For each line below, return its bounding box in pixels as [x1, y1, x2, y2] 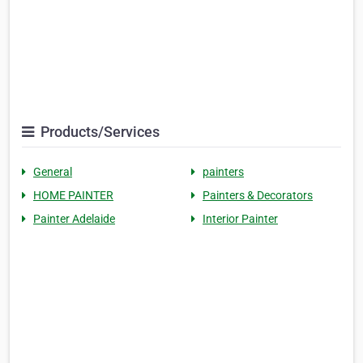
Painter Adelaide [33, 212, 115, 226]
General [33, 165, 72, 179]
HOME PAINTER [33, 189, 113, 203]
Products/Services [37, 123, 160, 141]
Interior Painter [203, 212, 278, 226]
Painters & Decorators [203, 189, 313, 203]
